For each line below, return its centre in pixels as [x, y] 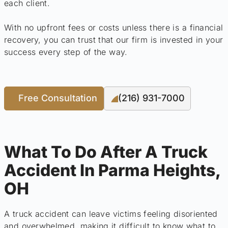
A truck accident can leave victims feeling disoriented [111, 214]
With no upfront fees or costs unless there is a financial [114, 27]
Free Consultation [58, 98]
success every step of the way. [66, 52]
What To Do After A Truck [106, 152]
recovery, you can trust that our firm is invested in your [114, 39]
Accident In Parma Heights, [112, 170]
